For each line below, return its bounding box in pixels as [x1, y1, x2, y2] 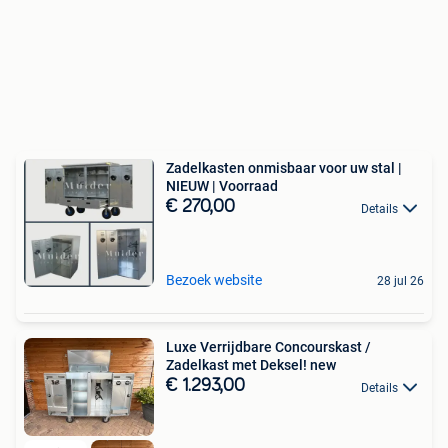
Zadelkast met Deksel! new [166, 357, 336, 374]
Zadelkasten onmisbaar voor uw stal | [166, 160, 402, 177]
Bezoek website [166, 272, 262, 289]
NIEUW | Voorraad [166, 178, 278, 195]
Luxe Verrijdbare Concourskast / [166, 339, 371, 356]
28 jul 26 [377, 274, 424, 289]
